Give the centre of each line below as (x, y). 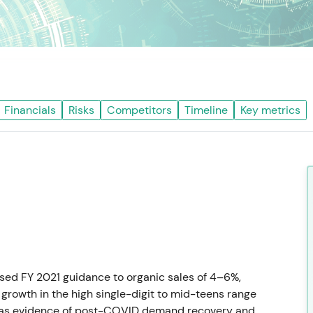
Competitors (139, 110)
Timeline (206, 110)
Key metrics (270, 110)
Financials (30, 110)
